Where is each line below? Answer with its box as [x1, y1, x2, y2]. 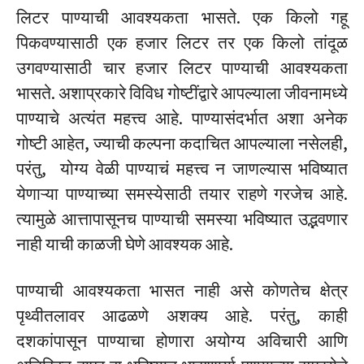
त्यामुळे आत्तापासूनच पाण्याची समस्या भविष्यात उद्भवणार [16, 208, 348, 231]
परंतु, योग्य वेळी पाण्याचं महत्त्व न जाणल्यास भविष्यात [16, 158, 348, 180]
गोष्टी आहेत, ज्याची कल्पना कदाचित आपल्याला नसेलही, [16, 132, 348, 155]
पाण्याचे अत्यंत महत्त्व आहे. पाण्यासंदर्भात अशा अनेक [16, 107, 348, 130]
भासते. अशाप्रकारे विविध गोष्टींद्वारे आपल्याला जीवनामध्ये [16, 82, 348, 105]
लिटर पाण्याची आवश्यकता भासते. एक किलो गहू [16, 6, 348, 29]
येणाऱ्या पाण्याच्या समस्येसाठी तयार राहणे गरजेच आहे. [16, 183, 348, 206]
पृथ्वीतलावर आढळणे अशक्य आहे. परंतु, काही [16, 305, 348, 327]
